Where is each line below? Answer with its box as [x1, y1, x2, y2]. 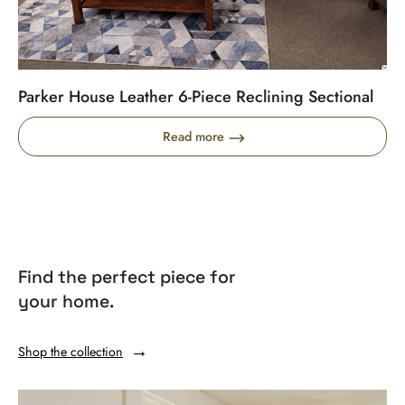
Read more [163, 127, 224, 146]
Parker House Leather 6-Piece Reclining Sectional [18, 84, 373, 108]
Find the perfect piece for [18, 265, 236, 288]
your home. [18, 289, 114, 313]
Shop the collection [18, 342, 123, 361]
